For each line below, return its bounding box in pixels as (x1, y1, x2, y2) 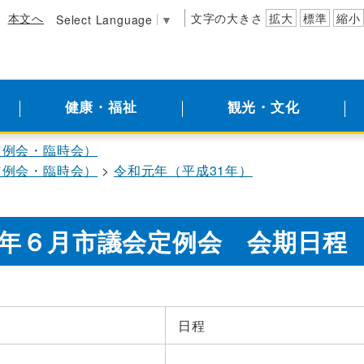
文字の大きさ (190, 10, 263, 26)
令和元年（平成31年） (114, 161, 253, 180)
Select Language (56, 11, 153, 28)
